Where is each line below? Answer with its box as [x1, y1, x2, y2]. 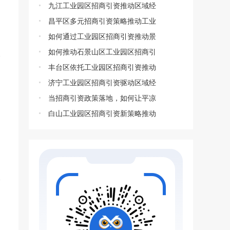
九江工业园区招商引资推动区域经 [48, 2, 156, 10]
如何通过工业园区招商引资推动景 [48, 32, 156, 41]
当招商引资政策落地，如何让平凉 [48, 94, 156, 102]
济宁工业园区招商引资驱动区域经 [48, 79, 156, 87]
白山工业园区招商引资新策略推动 [48, 109, 156, 118]
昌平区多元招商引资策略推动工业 [48, 17, 156, 25]
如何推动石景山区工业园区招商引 [48, 48, 156, 56]
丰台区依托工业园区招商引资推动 [48, 63, 156, 71]
